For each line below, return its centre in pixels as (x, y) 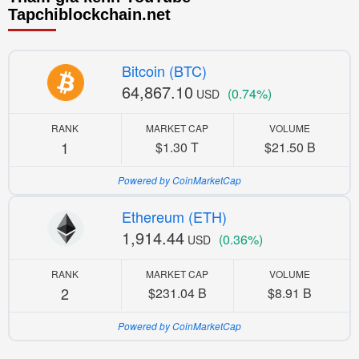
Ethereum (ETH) (174, 217)
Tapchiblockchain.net (89, 15)
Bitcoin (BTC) (164, 71)
